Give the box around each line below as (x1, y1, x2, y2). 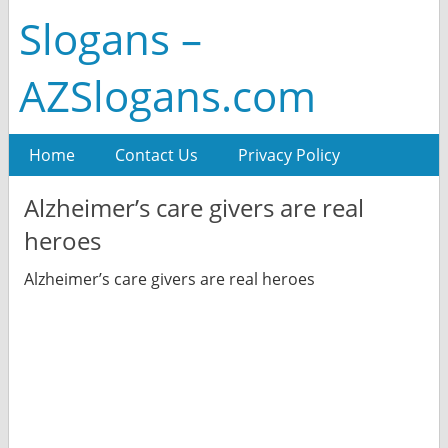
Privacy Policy (237, 144, 340, 166)
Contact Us (114, 144, 198, 166)
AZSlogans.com (18, 67, 316, 124)
